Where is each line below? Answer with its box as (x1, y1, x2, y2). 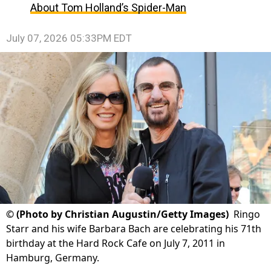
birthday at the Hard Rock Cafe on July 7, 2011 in (6, 237, 225, 250)
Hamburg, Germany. (6, 251, 99, 265)
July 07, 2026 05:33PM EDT (6, 32, 132, 44)
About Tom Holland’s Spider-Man (30, 1, 186, 14)
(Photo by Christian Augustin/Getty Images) (16, 207, 229, 221)
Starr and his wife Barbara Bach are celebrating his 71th (6, 222, 261, 236)
